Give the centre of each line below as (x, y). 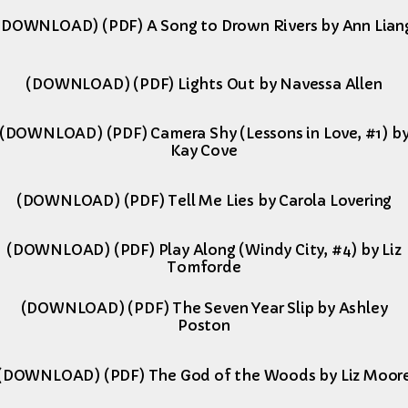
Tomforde (204, 267)
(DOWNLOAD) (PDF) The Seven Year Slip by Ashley (204, 308)
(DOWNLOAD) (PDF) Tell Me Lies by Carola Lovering (204, 200)
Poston (204, 325)
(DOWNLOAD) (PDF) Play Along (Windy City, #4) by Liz (204, 250)
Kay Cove (204, 150)
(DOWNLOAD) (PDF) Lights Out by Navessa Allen (204, 83)
